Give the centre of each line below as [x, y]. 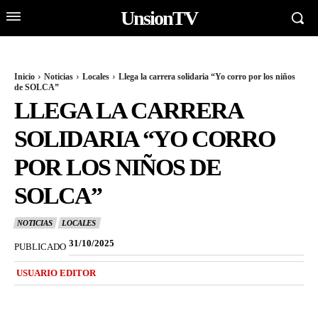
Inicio [24, 77]
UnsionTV [159, 18]
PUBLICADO [40, 246]
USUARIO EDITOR [56, 273]
